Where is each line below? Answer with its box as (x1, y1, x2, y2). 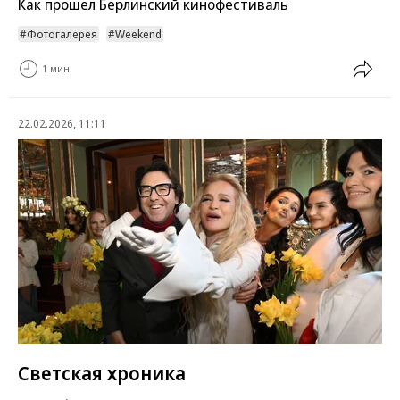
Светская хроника (18, 359, 186, 387)
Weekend (115, 25, 162, 42)
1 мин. (42, 62, 72, 76)
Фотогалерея (27, 25, 97, 42)
